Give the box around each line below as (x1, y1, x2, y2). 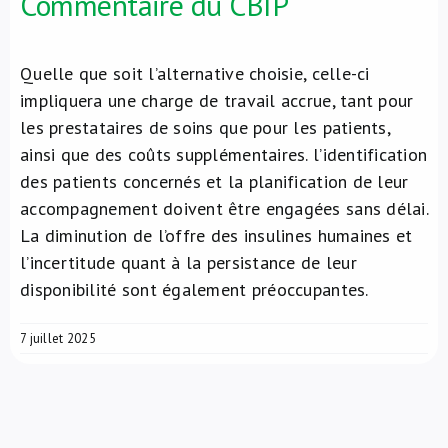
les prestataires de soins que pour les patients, (20, 116, 390, 139)
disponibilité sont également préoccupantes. (20, 278, 369, 301)
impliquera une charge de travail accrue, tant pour (20, 89, 414, 112)
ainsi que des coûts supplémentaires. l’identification (20, 143, 428, 166)
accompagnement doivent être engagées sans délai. (20, 197, 428, 220)
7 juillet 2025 (20, 330, 96, 347)
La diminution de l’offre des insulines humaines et (20, 224, 413, 247)
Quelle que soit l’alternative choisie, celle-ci (20, 62, 370, 85)
